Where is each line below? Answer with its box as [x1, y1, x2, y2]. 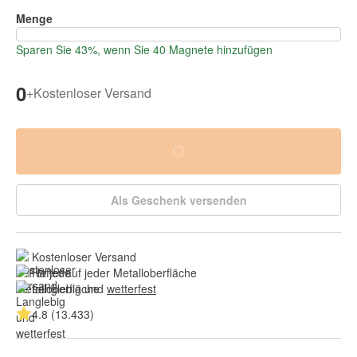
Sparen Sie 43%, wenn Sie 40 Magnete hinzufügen [16, 41, 273, 57]
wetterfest [107, 280, 156, 296]
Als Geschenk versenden [110, 191, 247, 208]
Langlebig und [32, 280, 107, 296]
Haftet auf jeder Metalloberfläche [32, 264, 197, 280]
